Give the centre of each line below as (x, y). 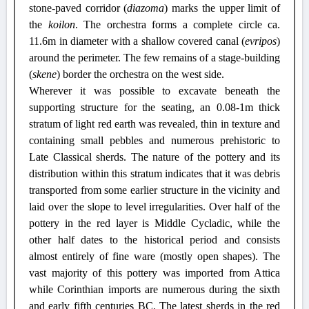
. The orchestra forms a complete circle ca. (177, 24)
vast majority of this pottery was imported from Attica (154, 273)
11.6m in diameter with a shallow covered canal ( (137, 41)
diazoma (146, 8)
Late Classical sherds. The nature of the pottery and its (154, 157)
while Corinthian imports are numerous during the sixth (154, 289)
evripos (261, 41)
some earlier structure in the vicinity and (190, 190)
